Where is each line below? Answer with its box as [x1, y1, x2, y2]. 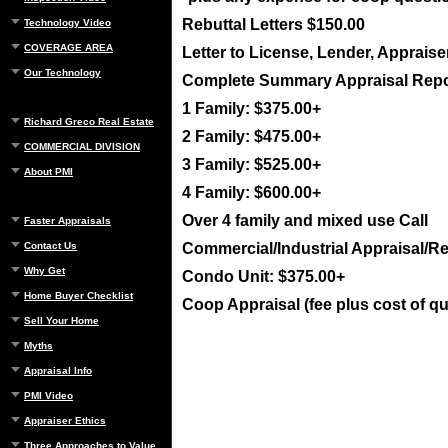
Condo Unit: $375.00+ [182, 268, 345, 285]
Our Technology [24, 67, 101, 78]
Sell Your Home [24, 315, 99, 326]
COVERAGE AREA [24, 42, 113, 53]
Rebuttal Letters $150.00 [182, 16, 365, 33]
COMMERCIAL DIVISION [24, 141, 140, 152]
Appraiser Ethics [24, 415, 106, 426]
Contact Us [24, 240, 77, 251]
